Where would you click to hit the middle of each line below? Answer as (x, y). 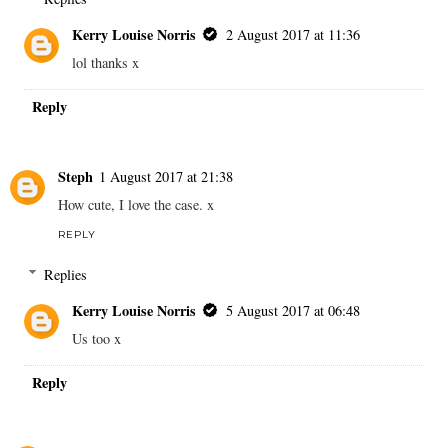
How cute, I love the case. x (136, 205)
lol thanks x (106, 62)
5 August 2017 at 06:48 (293, 310)
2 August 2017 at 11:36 (293, 34)
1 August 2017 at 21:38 (166, 177)
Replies (66, 274)
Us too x (97, 338)
